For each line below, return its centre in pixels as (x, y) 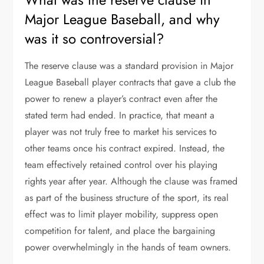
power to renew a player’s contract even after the (121, 99)
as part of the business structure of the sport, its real (127, 198)
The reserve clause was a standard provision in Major (129, 66)
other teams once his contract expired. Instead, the (125, 148)
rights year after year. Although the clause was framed (131, 181)
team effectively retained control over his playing (121, 165)
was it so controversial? (95, 39)
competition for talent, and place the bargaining (120, 231)
